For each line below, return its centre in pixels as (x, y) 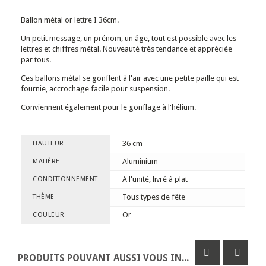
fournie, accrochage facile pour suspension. (95, 89)
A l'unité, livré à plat (155, 179)
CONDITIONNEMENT (65, 179)
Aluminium (140, 161)
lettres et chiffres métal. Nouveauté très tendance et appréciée (126, 49)
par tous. (36, 60)
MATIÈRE (46, 161)
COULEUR (49, 215)
